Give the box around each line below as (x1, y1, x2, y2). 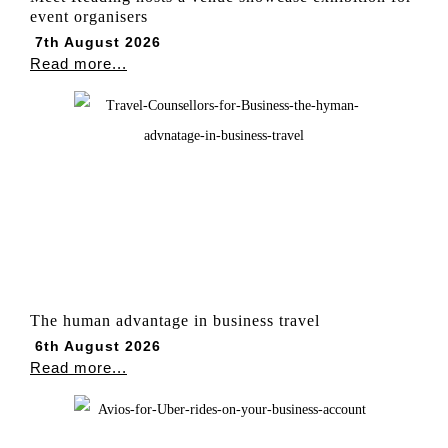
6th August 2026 (35, 338, 161, 355)
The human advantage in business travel (30, 312, 320, 330)
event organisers (30, 8, 148, 26)
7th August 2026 (35, 34, 161, 51)
